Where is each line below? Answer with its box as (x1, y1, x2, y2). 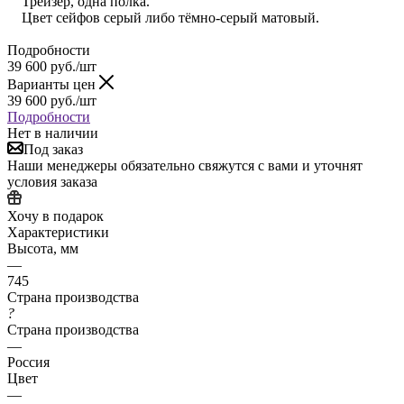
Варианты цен (7, 76, 99, 92)
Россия (7, 353, 50, 370)
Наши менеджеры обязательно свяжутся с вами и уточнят (7, 157, 363, 173)
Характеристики (7, 224, 109, 240)
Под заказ (23, 141, 83, 157)
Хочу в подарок (7, 207, 104, 224)
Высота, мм (7, 240, 78, 256)
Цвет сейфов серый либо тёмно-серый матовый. (7, 9, 319, 25)
